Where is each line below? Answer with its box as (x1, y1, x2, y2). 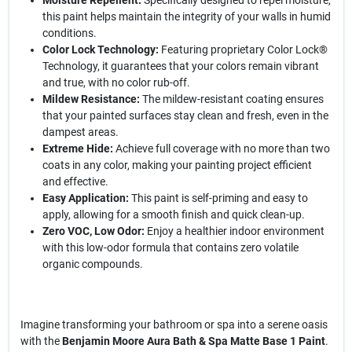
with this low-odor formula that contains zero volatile (42, 241, 299, 254)
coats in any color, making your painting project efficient (42, 159, 312, 171)
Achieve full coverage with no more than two (112, 142, 330, 155)
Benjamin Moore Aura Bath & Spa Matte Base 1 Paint (61, 335, 325, 347)
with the (20, 335, 62, 347)
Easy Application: (42, 192, 129, 204)
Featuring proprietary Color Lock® (158, 43, 328, 56)
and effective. (42, 175, 108, 188)
